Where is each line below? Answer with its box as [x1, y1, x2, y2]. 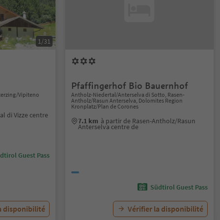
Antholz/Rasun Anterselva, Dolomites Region [71, 97, 183, 104]
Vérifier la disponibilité [127, 204, 203, 214]
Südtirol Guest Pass [150, 183, 208, 192]
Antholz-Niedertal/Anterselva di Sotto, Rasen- [71, 91, 185, 98]
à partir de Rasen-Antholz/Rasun [101, 116, 196, 125]
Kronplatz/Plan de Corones [71, 103, 139, 110]
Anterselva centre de [78, 122, 139, 131]
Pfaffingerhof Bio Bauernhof [71, 80, 189, 91]
